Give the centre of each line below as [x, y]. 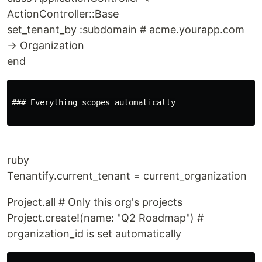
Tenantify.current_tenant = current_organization [127, 176]
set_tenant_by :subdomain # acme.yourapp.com [126, 30]
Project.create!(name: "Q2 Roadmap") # [105, 218]
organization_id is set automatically [94, 234]
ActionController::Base [63, 14]
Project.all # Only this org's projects [95, 202]
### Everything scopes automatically [94, 102]
